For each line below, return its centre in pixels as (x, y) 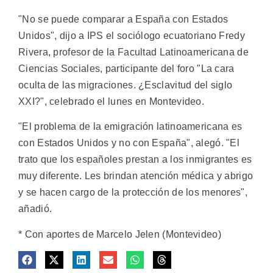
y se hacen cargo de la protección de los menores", (133, 193)
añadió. (35, 209)
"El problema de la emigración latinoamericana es (130, 127)
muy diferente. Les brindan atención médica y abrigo (136, 176)
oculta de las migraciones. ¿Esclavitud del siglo (126, 85)
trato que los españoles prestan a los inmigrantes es (135, 160)
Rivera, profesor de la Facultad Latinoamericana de (133, 52)
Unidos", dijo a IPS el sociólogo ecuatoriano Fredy (132, 36)
